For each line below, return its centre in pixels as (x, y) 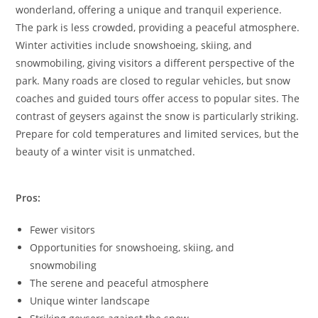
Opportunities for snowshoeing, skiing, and (132, 247)
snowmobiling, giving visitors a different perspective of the (155, 62)
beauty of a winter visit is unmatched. (106, 151)
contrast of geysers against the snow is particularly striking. (158, 116)
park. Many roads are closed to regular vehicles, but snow (153, 80)
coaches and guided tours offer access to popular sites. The (158, 98)
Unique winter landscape (90, 300)
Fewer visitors (63, 229)
